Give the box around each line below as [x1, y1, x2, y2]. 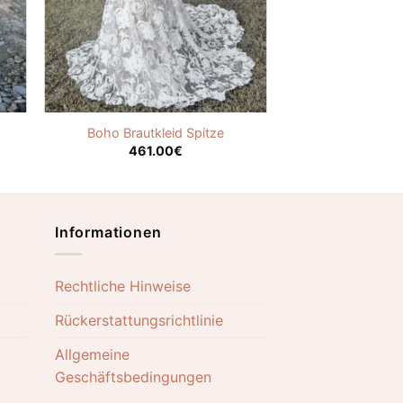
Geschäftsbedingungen [55, 368, 211, 387]
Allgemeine [55, 345, 130, 364]
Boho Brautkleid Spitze [86, 125, 224, 141]
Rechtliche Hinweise [55, 277, 191, 296]
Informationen [55, 222, 162, 241]
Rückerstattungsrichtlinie [55, 311, 223, 330]
